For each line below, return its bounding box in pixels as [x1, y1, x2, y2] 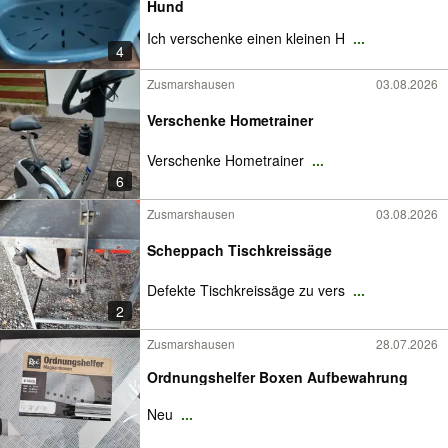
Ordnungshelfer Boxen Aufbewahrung [147, 367, 408, 387]
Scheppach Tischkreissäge [147, 240, 332, 260]
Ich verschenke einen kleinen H [147, 28, 349, 48]
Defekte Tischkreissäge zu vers [147, 280, 349, 300]
